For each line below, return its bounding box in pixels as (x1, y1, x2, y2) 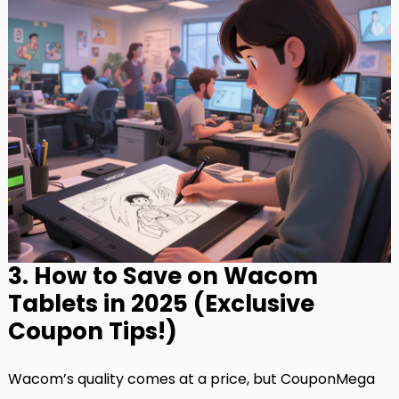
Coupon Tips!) (8, 315, 177, 348)
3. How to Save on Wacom (8, 260, 318, 293)
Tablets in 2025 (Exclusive (8, 288, 314, 321)
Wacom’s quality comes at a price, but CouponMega (8, 369, 375, 390)
